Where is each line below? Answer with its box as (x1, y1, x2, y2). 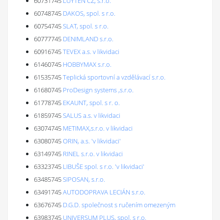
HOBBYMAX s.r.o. (63, 60, 111, 69)
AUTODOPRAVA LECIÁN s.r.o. (63, 188, 145, 196)
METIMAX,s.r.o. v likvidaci (63, 124, 133, 133)
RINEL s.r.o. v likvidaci (63, 149, 123, 158)
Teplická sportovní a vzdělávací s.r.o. (63, 73, 165, 82)
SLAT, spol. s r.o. (63, 22, 109, 30)
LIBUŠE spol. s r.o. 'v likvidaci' (63, 162, 144, 171)
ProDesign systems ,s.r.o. (63, 85, 134, 94)
